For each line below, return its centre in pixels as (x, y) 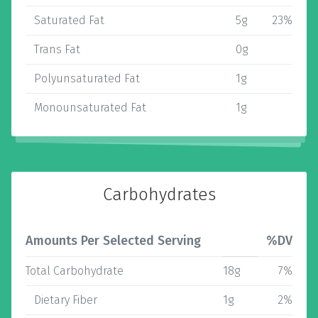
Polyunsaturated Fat (83, 78)
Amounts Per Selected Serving (113, 241)
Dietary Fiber (61, 300)
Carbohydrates (159, 194)
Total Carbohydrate (75, 271)
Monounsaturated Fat (86, 108)
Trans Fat (53, 49)
